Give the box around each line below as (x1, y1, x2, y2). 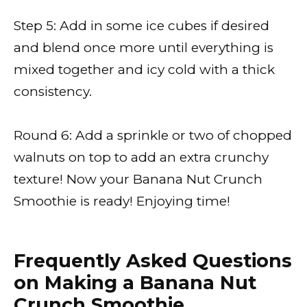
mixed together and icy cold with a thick (14, 61, 275, 77)
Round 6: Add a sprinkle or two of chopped (14, 127, 292, 144)
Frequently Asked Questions (14, 249, 292, 272)
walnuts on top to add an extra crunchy (14, 149, 269, 166)
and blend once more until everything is (14, 39, 273, 56)
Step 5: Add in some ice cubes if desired (14, 17, 269, 34)
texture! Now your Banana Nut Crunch (14, 171, 262, 188)
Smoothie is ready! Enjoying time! (14, 193, 230, 210)
